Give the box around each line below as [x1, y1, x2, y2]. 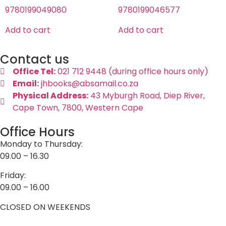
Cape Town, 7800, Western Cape [13, 102, 143, 114]
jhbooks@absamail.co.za [39, 78, 138, 90]
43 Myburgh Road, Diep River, [88, 90, 205, 102]
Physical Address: [13, 90, 88, 102]
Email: [13, 78, 39, 90]
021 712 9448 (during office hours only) [55, 66, 208, 78]
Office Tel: [13, 66, 55, 78]
